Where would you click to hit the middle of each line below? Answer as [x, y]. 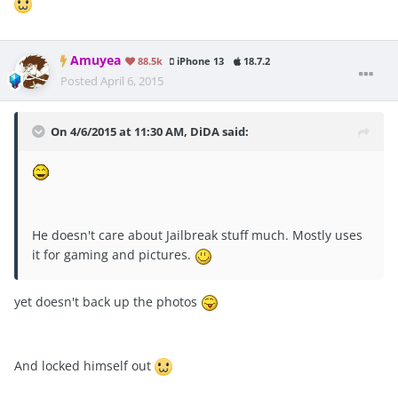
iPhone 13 [199, 62]
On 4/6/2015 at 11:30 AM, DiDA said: [150, 132]
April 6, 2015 [132, 81]
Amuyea [96, 61]
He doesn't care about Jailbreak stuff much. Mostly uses [197, 235]
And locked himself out [84, 365]
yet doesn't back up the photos [107, 301]
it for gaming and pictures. [113, 255]
